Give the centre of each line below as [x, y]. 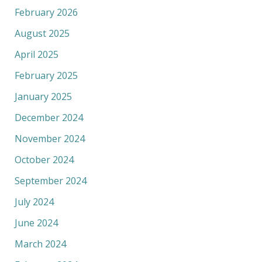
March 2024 [40, 244]
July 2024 [34, 201]
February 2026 [46, 12]
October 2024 [44, 159]
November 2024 [49, 138]
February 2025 [46, 75]
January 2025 [43, 96]
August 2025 [42, 33]
